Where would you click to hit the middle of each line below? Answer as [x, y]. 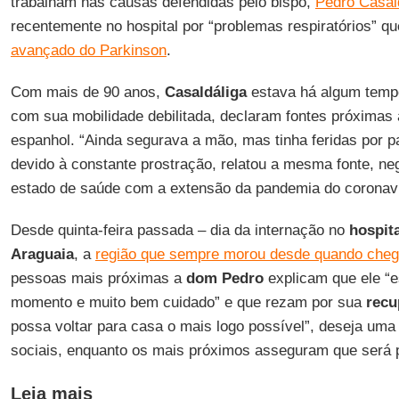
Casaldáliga [205, 92]
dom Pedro [224, 278]
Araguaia [42, 254]
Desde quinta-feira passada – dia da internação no [179, 230]
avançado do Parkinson [88, 50]
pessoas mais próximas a [98, 278]
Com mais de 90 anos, [87, 92]
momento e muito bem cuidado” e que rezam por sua [188, 302]
